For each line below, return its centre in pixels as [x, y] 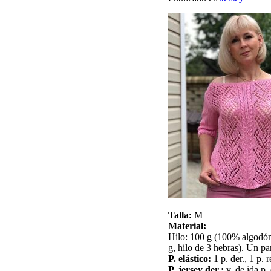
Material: [187, 226]
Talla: [180, 215]
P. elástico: [190, 259]
